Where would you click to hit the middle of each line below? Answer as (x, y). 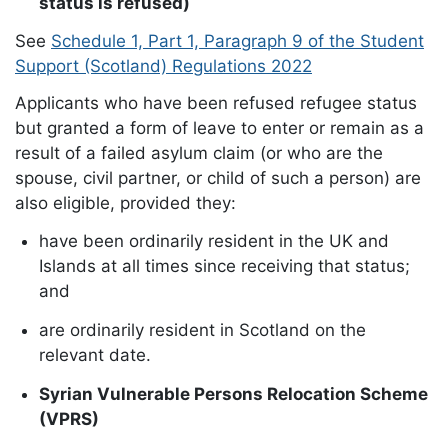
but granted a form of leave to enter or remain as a (219, 128)
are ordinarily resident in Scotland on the (202, 330)
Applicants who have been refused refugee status (216, 103)
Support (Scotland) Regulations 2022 (163, 65)
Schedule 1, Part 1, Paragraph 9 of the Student (237, 40)
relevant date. (95, 355)
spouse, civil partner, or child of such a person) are (218, 178)
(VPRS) (69, 419)
